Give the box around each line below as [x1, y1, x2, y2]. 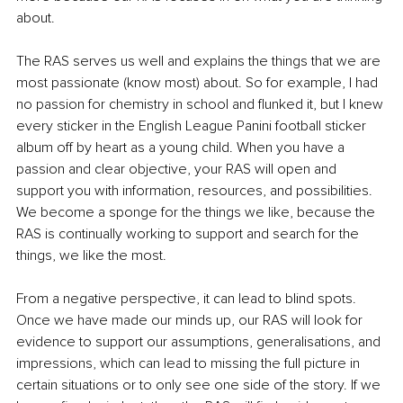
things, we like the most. [16, 246, 166, 265]
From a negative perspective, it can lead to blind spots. [16, 290, 360, 309]
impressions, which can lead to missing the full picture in [16, 354, 363, 373]
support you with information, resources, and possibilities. [16, 182, 376, 201]
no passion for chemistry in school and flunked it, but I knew [16, 95, 387, 114]
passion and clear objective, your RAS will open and [16, 160, 340, 179]
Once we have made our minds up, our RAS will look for [16, 311, 366, 330]
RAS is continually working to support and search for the [16, 225, 363, 244]
